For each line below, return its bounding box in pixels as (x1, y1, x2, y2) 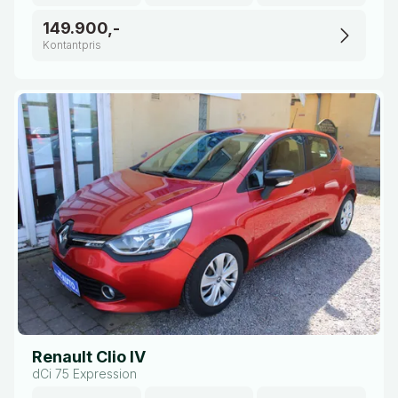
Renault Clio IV (32, 347, 146, 366)
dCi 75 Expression (32, 366, 137, 381)
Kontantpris (43, 38, 101, 52)
